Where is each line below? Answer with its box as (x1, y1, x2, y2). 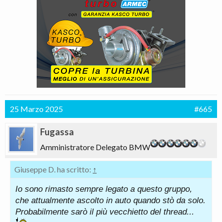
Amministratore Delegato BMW (40, 142, 150, 152)
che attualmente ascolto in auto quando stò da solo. (15, 196, 206, 205)
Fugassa (40, 126, 74, 137)
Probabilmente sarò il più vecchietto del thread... (15, 207, 194, 217)
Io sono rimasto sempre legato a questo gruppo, (15, 184, 192, 194)
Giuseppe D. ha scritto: (14, 165, 93, 174)
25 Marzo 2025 (10, 104, 63, 113)
